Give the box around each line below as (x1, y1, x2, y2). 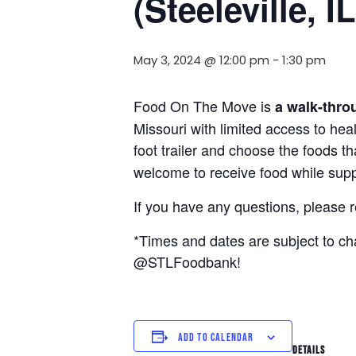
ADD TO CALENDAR (177, 331, 254, 345)
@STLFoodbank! (133, 251, 241, 273)
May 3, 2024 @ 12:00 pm (133, 52, 269, 69)
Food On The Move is (133, 95, 275, 117)
